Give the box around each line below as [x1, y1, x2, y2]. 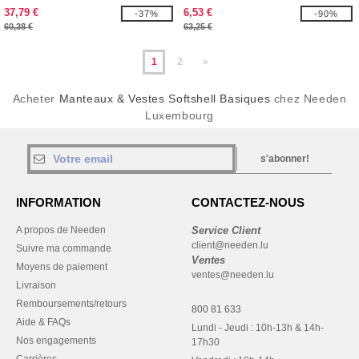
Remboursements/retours [16, 298, 127, 309]
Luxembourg [145, 109, 214, 122]
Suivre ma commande [16, 243, 111, 254]
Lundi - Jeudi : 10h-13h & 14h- [192, 322, 324, 333]
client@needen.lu [192, 240, 268, 251]
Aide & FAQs [16, 317, 71, 328]
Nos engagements [16, 335, 96, 346]
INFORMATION [16, 196, 101, 209]
